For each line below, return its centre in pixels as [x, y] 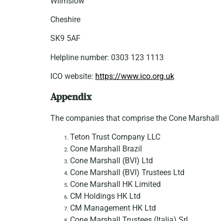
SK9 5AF [65, 38]
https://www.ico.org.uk [135, 76]
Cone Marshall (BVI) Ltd [111, 161]
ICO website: [73, 76]
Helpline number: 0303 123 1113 [107, 57]
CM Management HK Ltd [113, 208]
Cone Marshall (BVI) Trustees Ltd [127, 173]
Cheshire [65, 20]
